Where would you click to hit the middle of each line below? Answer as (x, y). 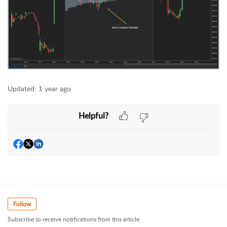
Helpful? (93, 116)
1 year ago (55, 88)
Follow (22, 204)
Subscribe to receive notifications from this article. (74, 219)
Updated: (22, 88)
